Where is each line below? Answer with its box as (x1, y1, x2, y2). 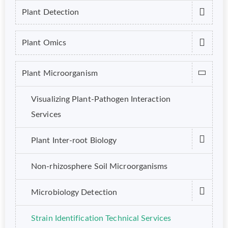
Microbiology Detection (31, 188, 118, 196)
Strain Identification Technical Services (31, 214, 171, 222)
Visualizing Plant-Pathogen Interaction (31, 95, 170, 103)
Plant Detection (22, 8, 79, 16)
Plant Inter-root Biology (31, 136, 117, 145)
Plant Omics (22, 38, 67, 47)
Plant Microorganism (22, 69, 98, 77)
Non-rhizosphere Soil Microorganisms (31, 162, 168, 170)
